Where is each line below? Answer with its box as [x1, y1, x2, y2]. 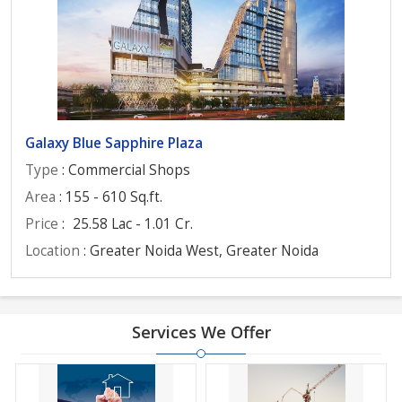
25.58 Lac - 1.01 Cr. [73, 214, 193, 233]
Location [25, 241, 80, 260]
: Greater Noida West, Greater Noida [80, 241, 319, 260]
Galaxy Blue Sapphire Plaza [25, 134, 203, 153]
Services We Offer [131, 321, 271, 343]
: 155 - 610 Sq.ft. [56, 188, 162, 206]
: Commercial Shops [58, 161, 190, 179]
